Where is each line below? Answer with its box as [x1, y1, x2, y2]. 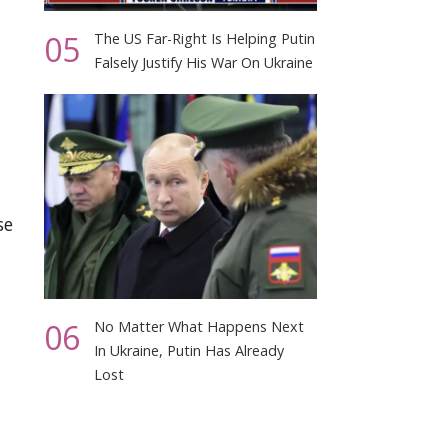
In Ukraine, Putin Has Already [94, 340, 285, 360]
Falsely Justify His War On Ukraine [94, 52, 314, 72]
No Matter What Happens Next [94, 316, 305, 336]
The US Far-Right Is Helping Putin [94, 28, 316, 48]
